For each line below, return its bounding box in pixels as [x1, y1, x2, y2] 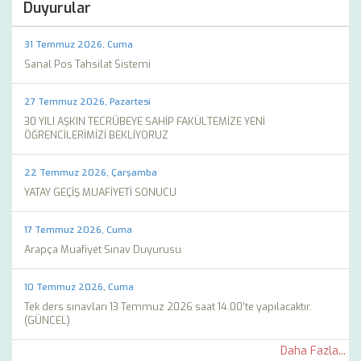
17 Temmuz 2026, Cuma [24, 224, 132, 236]
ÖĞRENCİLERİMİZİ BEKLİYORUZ [24, 128, 168, 142]
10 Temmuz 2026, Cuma [24, 281, 134, 293]
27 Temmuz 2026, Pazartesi [24, 96, 151, 108]
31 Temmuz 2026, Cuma [24, 39, 133, 51]
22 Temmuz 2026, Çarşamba [24, 167, 157, 179]
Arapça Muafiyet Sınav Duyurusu [24, 243, 181, 256]
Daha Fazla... [280, 343, 346, 359]
